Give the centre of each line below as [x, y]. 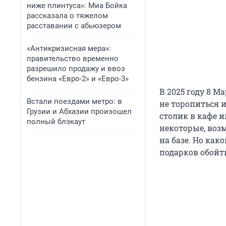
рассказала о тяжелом [67, 16]
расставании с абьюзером [74, 26]
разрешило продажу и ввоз [76, 69]
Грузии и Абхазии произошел [79, 111]
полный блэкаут [56, 122]
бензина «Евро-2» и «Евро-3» [78, 79]
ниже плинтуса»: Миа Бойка [77, 6]
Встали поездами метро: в [74, 101]
